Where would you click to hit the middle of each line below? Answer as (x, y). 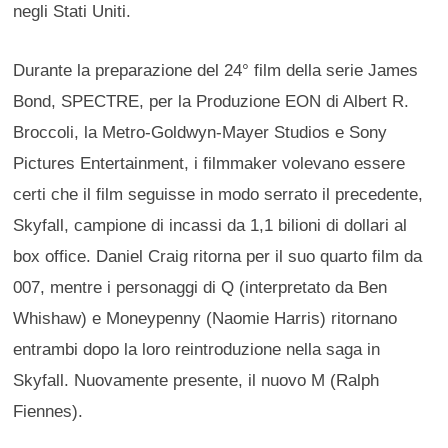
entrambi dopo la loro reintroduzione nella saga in (197, 349)
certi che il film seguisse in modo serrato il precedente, (218, 194)
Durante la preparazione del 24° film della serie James (216, 70)
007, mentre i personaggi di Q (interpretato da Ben (200, 287)
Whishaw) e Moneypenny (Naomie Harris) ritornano (205, 318)
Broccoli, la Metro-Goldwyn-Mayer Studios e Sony (200, 132)
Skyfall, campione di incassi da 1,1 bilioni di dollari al (210, 225)
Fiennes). (48, 411)
